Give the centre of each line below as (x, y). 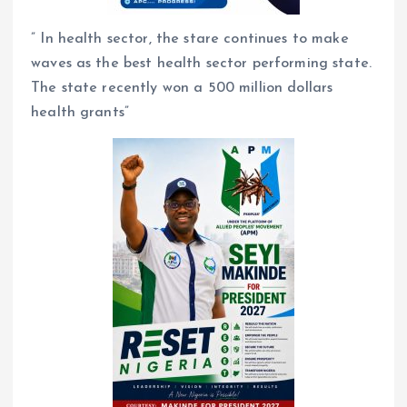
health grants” (80, 113)
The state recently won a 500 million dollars (182, 89)
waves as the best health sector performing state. (201, 64)
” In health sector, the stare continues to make (190, 40)
